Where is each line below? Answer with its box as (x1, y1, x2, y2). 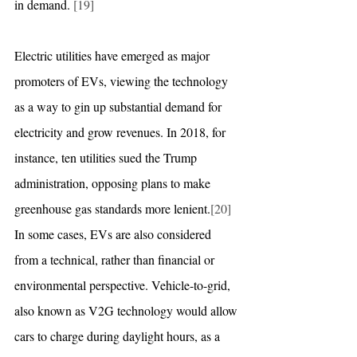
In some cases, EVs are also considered (14, 225, 214, 242)
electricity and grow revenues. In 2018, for (14, 123, 229, 140)
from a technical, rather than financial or (14, 250, 218, 268)
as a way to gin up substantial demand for (14, 97, 225, 115)
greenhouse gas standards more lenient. (14, 199, 210, 217)
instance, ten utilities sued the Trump (14, 148, 200, 166)
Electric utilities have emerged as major (14, 46, 213, 64)
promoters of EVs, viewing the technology (14, 72, 231, 89)
